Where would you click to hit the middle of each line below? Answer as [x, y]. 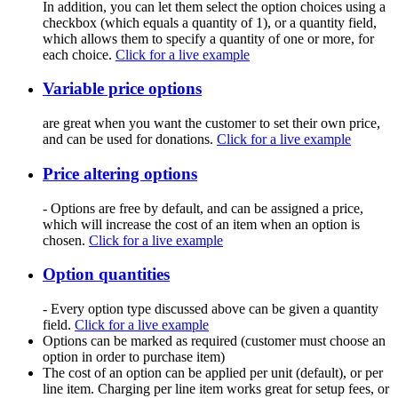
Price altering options [120, 173]
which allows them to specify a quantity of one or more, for [208, 38]
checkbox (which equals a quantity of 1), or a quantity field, [210, 22]
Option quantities [106, 275]
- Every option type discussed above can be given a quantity [211, 309]
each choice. [79, 54]
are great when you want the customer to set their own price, [211, 123]
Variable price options [122, 89]
